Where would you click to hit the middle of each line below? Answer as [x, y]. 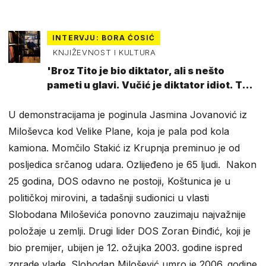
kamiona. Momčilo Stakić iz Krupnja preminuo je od [124, 148]
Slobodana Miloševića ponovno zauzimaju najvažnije [127, 214]
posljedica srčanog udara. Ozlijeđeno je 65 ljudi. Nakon [132, 164]
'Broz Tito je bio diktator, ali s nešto [136, 70]
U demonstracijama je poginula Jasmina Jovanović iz [128, 114]
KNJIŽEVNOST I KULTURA [104, 53]
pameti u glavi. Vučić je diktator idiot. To [148, 85]
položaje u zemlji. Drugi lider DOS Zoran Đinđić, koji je [129, 231]
